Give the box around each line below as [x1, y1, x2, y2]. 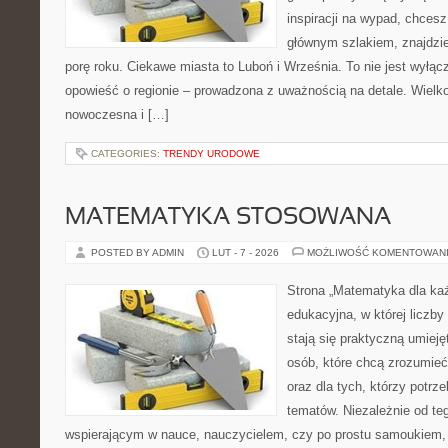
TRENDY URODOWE [163, 148, 260, 159]
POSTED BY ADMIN [91, 247, 187, 258]
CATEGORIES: [91, 148, 163, 159]
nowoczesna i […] [65, 107, 169, 122]
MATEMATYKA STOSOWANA [65, 207, 391, 229]
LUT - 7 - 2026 [212, 247, 279, 258]
